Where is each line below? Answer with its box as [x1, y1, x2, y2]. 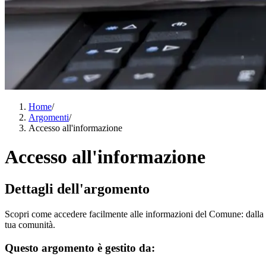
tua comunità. [5, 219, 55, 230]
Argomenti [28, 112, 69, 122]
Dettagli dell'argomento [5, 180, 150, 197]
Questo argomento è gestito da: [5, 241, 155, 254]
